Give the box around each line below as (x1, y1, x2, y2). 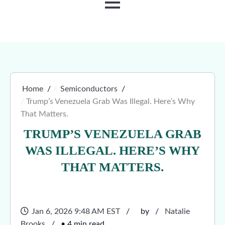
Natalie (165, 207, 190, 215)
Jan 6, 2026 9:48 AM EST (32, 207, 120, 215)
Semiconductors (60, 85, 118, 93)
